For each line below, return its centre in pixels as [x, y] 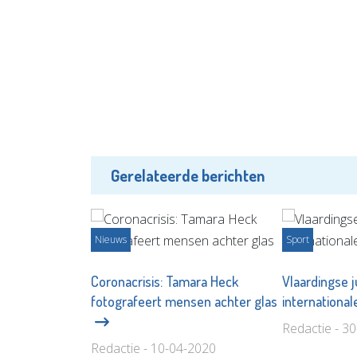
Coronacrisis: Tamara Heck [165, 282]
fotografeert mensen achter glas [184, 302]
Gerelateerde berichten [188, 176]
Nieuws [111, 240]
